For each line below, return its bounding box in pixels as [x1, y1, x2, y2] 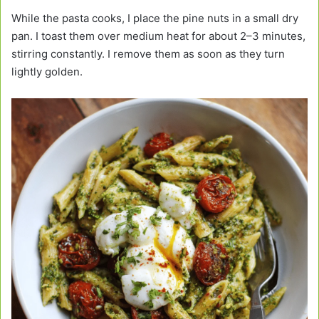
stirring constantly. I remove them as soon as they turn [11, 47, 285, 61]
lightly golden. [11, 65, 83, 79]
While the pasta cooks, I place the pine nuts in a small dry [11, 11, 298, 26]
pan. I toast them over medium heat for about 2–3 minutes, [11, 29, 305, 43]
